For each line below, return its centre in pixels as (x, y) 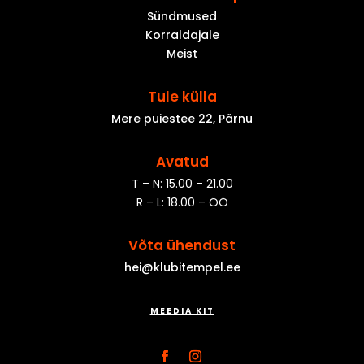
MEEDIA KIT (182, 310)
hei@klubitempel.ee (182, 267)
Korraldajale (182, 35)
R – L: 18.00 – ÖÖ (182, 202)
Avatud (182, 161)
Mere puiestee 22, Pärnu (182, 118)
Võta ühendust (182, 245)
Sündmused (182, 16)
